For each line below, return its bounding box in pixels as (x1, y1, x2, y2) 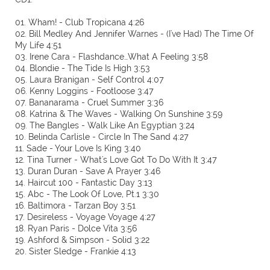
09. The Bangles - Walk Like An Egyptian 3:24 (15, 121, 195, 130)
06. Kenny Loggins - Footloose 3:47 (15, 86, 154, 96)
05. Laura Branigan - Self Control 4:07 (15, 75, 164, 84)
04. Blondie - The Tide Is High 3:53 (15, 63, 150, 73)
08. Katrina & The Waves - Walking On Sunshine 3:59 (15, 109, 222, 119)
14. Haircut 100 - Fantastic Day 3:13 (15, 178, 152, 187)
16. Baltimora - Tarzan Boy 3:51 (15, 201, 136, 210)
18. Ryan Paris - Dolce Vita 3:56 (15, 224, 137, 233)
